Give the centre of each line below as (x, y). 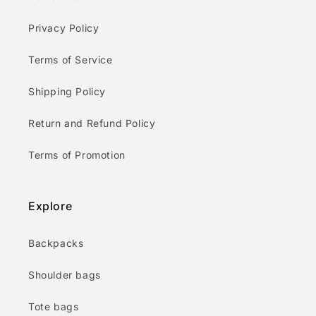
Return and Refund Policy (92, 123)
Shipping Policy (67, 91)
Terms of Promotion (77, 155)
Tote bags (54, 306)
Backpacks (56, 243)
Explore (50, 206)
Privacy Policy (64, 28)
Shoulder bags (65, 275)
